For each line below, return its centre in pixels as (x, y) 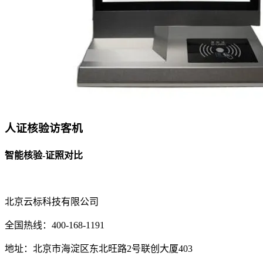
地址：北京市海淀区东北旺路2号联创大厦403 (99, 249)
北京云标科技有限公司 (52, 202)
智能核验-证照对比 (44, 155)
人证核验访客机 (44, 128)
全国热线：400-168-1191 (55, 225)
